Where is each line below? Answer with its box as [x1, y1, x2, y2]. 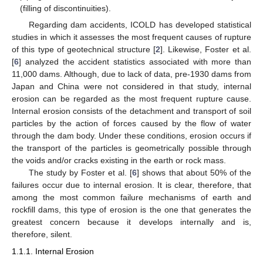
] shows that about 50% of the [137, 168, 251, 178]
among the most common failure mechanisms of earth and [12, 193, 251, 203]
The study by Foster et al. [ [28, 168, 133, 178]
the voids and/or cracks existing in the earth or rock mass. [12, 156, 226, 166]
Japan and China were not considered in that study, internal [12, 82, 251, 92]
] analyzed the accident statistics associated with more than [19, 57, 251, 67]
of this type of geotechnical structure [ [12, 45, 156, 55]
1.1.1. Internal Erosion [12, 246, 94, 256]
